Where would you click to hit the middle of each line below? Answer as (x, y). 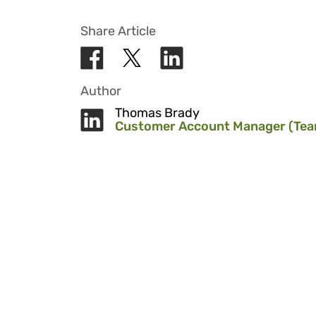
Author (101, 91)
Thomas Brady (157, 113)
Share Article (118, 31)
